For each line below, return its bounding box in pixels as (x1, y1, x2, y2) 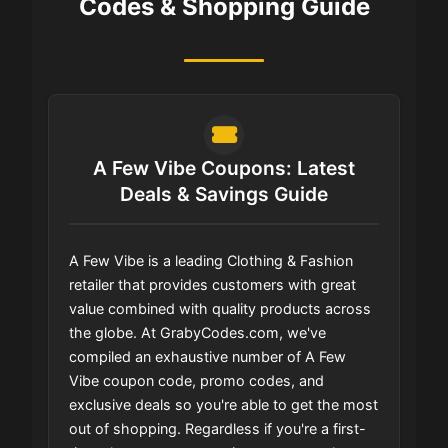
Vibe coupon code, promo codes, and (69, 372, 324, 390)
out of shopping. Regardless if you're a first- (69, 420, 366, 438)
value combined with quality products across (69, 300, 371, 318)
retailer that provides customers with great (69, 276, 356, 294)
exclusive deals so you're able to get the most (69, 396, 378, 414)
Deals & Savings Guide (120, 182, 328, 207)
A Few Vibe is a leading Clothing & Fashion (69, 252, 353, 270)
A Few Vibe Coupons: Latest (93, 156, 355, 181)
